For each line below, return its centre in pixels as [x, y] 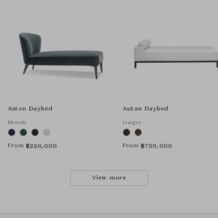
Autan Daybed [146, 109]
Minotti [17, 123]
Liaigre [132, 123]
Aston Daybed [30, 109]
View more [109, 178]
